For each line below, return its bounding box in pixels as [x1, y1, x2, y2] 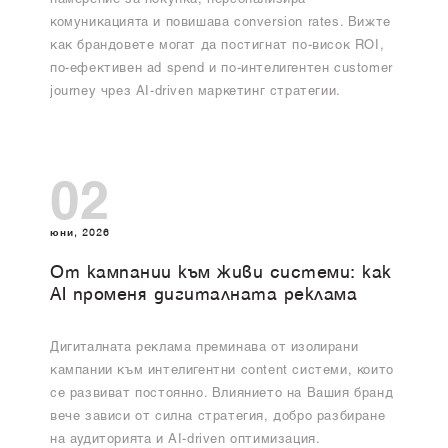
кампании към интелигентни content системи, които [50, 364, 394, 378]
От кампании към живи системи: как [50, 264, 392, 282]
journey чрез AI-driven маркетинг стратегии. [50, 86, 341, 100]
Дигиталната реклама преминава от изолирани [50, 341, 359, 355]
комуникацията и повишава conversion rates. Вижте [50, 17, 391, 31]
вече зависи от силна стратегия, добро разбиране [50, 410, 386, 424]
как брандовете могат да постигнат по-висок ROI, [50, 40, 385, 54]
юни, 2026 [50, 225, 110, 239]
